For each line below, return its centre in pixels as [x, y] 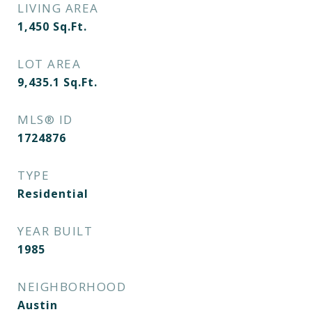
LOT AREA [49, 64]
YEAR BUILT [55, 231]
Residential [53, 194]
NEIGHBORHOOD [72, 287]
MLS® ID [45, 119]
